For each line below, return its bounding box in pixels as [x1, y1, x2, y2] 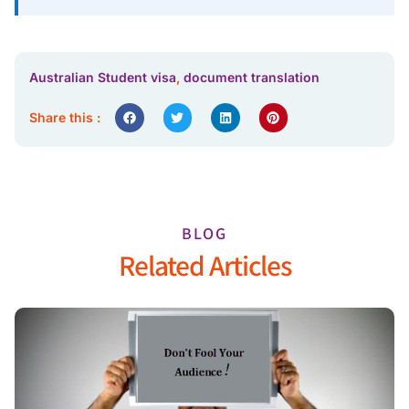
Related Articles [118, 246, 291, 283]
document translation [184, 68, 320, 85]
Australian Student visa [29, 68, 176, 85]
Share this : [29, 109, 100, 125]
